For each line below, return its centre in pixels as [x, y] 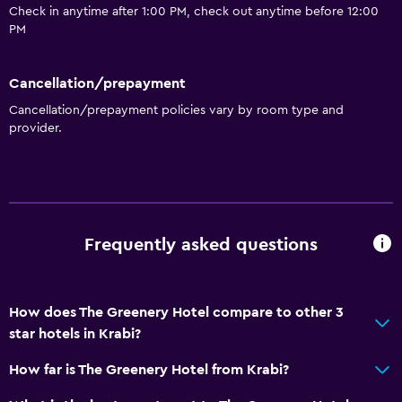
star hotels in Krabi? [75, 333]
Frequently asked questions [201, 245]
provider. [35, 128]
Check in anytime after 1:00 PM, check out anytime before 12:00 [194, 12]
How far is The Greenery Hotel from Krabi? [149, 369]
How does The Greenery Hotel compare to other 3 [176, 312]
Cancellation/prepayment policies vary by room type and [176, 110]
